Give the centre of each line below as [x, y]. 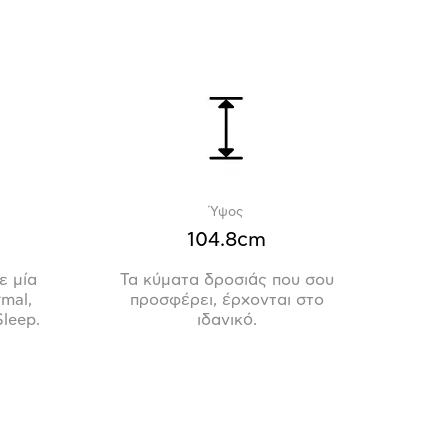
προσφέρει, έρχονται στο [226, 299]
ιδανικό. [226, 319]
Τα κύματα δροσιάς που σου [226, 279]
